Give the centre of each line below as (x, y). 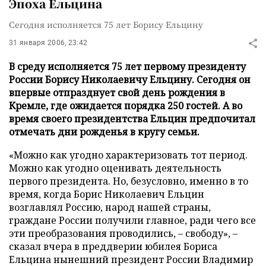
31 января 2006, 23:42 (48, 43)
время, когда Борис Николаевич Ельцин (107, 194)
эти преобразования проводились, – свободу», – (123, 233)
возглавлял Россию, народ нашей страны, (110, 207)
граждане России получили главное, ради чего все (132, 220)
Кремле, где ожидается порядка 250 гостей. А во (126, 106)
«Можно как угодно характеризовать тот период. (128, 155)
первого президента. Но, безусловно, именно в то (129, 181)
